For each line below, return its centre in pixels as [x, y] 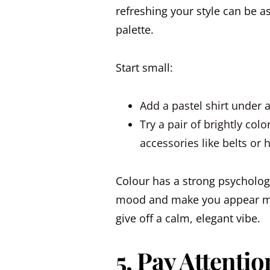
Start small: [144, 67]
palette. [135, 30]
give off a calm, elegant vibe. [188, 218]
